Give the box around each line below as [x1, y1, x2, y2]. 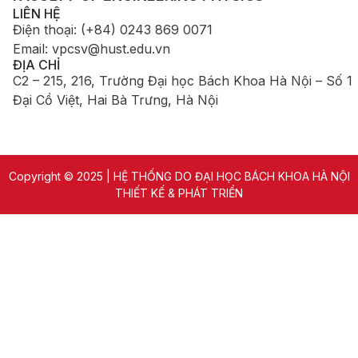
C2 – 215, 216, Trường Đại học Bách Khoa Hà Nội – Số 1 [13, 73, 352, 89]
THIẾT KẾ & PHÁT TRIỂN [115, 186, 243, 200]
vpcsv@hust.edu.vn [52, 41, 170, 57]
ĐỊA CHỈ [13, 57, 60, 73]
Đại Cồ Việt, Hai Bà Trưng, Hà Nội [13, 92, 218, 108]
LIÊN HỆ [13, 6, 61, 22]
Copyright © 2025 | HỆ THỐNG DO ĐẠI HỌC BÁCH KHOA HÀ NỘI [8, 169, 350, 183]
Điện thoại [13, 22, 74, 38]
